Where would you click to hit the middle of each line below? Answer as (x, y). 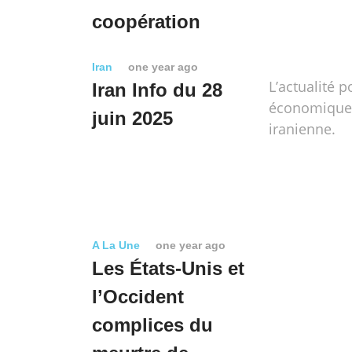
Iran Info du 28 (157, 90)
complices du (152, 325)
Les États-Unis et (168, 268)
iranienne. (302, 129)
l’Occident (138, 297)
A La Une (116, 245)
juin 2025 (132, 118)
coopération (146, 22)
